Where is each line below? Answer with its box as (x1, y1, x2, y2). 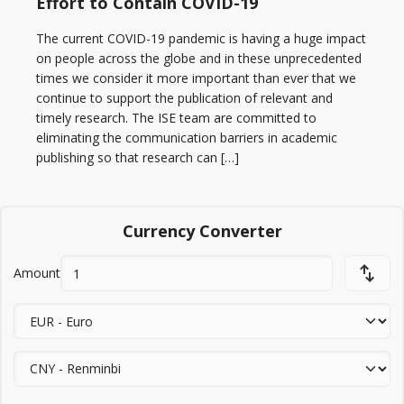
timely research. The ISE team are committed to (36, 108, 317, 126)
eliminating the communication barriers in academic (36, 128, 337, 146)
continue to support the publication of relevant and (36, 88, 333, 106)
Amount (13, 264, 60, 282)
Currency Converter (122, 220, 282, 243)
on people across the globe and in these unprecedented (36, 49, 362, 67)
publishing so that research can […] (36, 148, 239, 166)
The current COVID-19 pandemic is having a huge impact (36, 29, 366, 47)
